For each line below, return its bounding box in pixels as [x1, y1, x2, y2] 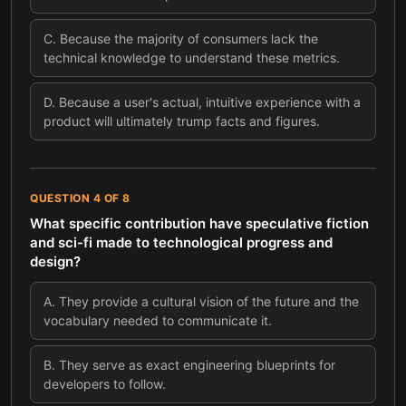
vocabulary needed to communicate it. [43, 313, 272, 328]
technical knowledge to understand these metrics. [43, 50, 340, 65]
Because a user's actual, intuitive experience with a [59, 94, 361, 110]
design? [30, 253, 81, 270]
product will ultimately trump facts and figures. [43, 113, 320, 129]
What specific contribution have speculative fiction [30, 215, 369, 232]
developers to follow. [43, 376, 166, 391]
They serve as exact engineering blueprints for [59, 357, 335, 372]
